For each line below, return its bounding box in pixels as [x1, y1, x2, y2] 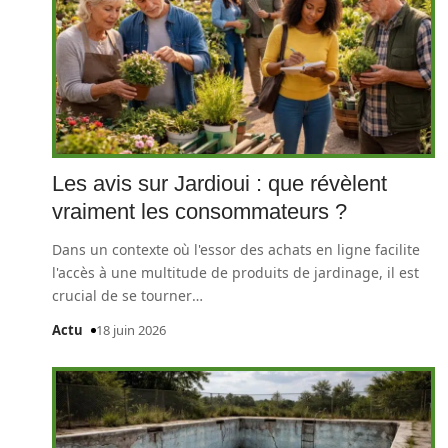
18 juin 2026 [95, 321, 166, 339]
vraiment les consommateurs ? [52, 199, 347, 224]
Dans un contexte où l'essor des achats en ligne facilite [52, 240, 420, 259]
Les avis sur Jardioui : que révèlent [52, 171, 387, 196]
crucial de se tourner [52, 286, 192, 305]
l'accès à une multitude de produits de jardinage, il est [52, 263, 419, 282]
